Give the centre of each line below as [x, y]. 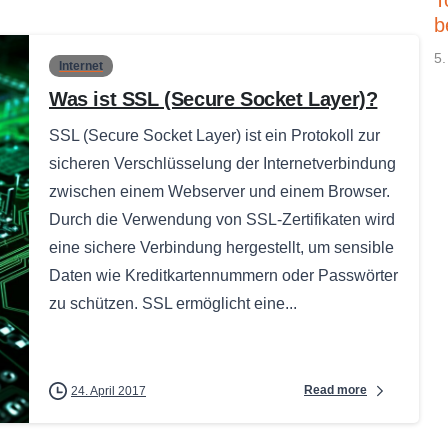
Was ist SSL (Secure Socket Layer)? [213, 98]
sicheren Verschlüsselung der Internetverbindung [222, 163]
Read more [335, 390]
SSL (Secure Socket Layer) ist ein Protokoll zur [214, 135]
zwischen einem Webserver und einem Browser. [219, 191]
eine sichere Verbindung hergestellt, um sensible [221, 247]
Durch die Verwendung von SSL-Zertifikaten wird [222, 219]
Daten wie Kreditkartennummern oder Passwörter [223, 275]
